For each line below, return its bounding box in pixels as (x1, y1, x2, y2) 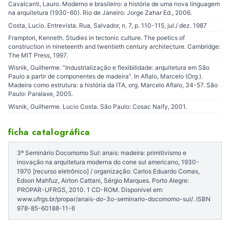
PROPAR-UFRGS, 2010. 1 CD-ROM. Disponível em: (17, 186, 163, 194)
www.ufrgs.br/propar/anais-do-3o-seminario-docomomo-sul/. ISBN (17, 195, 210, 203)
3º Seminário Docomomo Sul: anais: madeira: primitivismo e (17, 149, 186, 157)
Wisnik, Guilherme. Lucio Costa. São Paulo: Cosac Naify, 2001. (8, 102, 187, 110)
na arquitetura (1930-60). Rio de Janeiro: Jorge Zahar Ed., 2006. (8, 9, 192, 17)
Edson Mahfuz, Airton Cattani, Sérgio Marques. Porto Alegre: (17, 177, 189, 185)
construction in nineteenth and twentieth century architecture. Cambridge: (8, 43, 220, 51)
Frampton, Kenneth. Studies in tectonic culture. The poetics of (8, 34, 185, 42)
